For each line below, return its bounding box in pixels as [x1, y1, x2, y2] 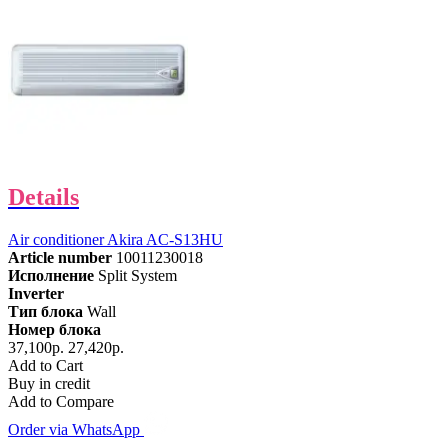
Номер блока [8, 320, 101, 338]
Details [8, 183, 79, 210]
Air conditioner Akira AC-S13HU [8, 230, 223, 248]
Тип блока [8, 302, 83, 320]
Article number [8, 248, 112, 266]
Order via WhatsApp [8, 420, 144, 438]
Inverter [8, 284, 64, 302]
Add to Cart [8, 356, 83, 374]
